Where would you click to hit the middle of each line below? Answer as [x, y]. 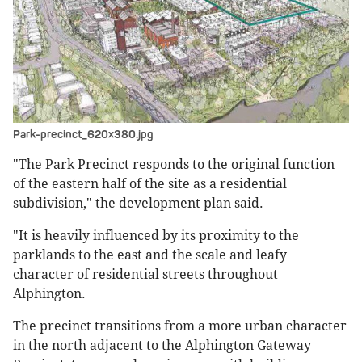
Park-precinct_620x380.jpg [83, 134]
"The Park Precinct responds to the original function [174, 164]
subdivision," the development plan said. [138, 203]
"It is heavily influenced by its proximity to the [156, 235]
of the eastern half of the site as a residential [150, 183]
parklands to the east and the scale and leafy [150, 255]
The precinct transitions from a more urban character [180, 326]
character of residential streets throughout [145, 274]
